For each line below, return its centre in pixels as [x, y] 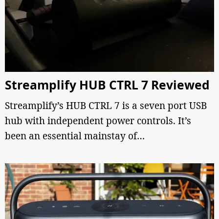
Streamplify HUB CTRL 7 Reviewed [107, 85]
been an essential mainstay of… [75, 136]
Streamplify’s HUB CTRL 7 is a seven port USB [106, 106]
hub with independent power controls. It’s [98, 121]
